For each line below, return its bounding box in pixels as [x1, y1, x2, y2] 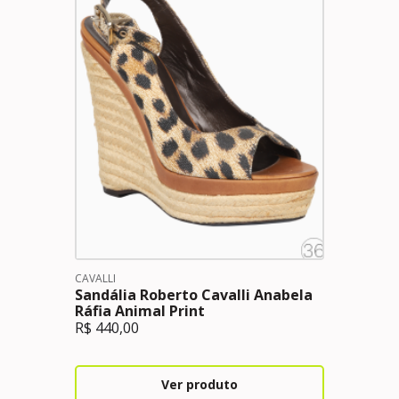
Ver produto [161, 376, 238, 393]
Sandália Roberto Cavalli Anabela [75, 285, 313, 305]
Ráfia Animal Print [75, 301, 205, 321]
